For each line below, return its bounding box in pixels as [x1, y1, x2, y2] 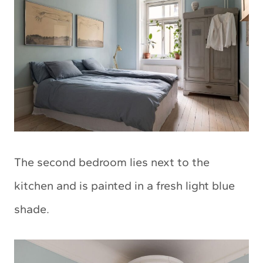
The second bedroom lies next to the [14, 154, 210, 169]
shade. [14, 201, 49, 216]
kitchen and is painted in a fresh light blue [14, 178, 235, 193]
